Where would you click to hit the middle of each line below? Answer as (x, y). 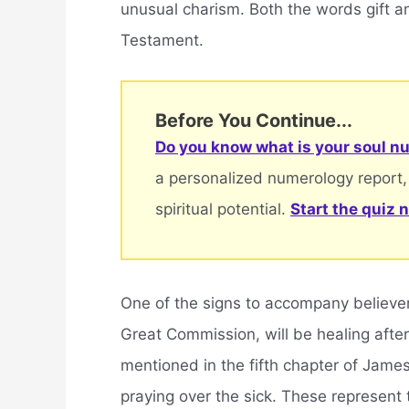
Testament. (162, 40)
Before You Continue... (254, 120)
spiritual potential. (223, 209)
